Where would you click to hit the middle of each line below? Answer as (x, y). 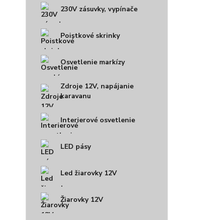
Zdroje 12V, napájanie (97, 86)
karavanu (76, 96)
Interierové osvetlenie (98, 120)
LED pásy (76, 147)
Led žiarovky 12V (89, 173)
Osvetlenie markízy (93, 62)
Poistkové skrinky (90, 36)
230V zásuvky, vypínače (99, 9)
